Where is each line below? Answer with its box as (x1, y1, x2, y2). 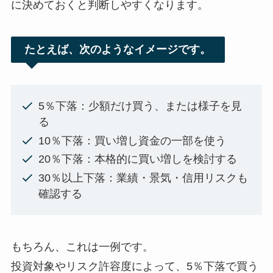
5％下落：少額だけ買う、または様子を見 (38, 100, 242, 113)
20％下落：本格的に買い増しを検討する (38, 153, 237, 166)
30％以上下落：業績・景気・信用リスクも (38, 171, 248, 184)
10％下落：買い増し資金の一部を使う (38, 134, 226, 147)
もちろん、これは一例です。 (10, 240, 154, 253)
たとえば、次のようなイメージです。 (24, 43, 211, 56)
